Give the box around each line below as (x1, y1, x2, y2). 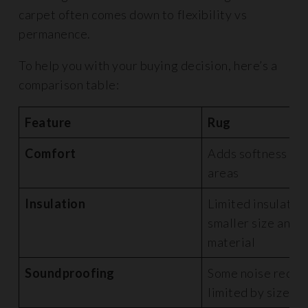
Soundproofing (25, 265, 115, 280)
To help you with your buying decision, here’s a (19, 58, 278, 73)
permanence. (19, 26, 91, 41)
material (208, 234, 256, 250)
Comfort (25, 146, 76, 161)
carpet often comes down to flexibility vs (19, 7, 247, 22)
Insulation (25, 196, 86, 211)
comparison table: (19, 77, 120, 92)
